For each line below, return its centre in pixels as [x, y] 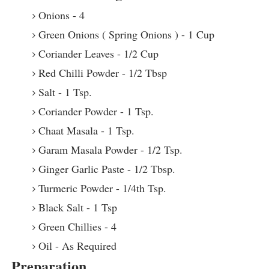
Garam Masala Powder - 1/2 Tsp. [110, 150]
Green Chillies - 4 [77, 227]
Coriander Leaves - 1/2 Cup [98, 54]
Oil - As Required [77, 246]
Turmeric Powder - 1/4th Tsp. [102, 188]
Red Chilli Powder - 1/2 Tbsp [102, 73]
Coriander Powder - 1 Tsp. [96, 111]
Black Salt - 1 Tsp [77, 207]
